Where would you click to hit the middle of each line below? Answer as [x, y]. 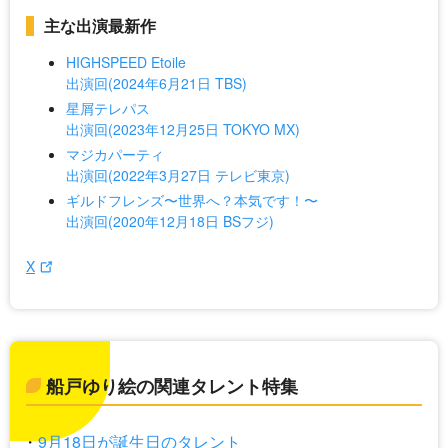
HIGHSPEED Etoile [126, 62]
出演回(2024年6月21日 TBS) [156, 83]
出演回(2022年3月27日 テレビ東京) [178, 175]
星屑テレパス [108, 108]
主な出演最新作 [100, 26]
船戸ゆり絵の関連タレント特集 [172, 386]
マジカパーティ [115, 154]
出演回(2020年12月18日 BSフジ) [170, 221]
